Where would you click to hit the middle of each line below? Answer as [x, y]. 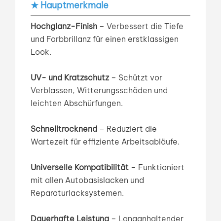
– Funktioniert [156, 167]
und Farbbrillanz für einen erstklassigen [104, 39]
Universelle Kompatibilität [79, 167]
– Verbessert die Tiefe [140, 26]
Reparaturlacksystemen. [77, 193]
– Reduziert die [127, 129]
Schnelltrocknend [64, 129]
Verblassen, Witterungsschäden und [99, 91]
